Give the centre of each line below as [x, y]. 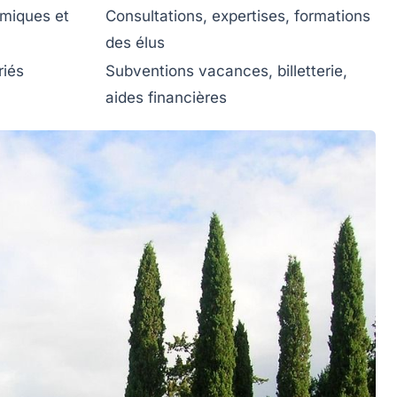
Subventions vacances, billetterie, [226, 70]
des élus [135, 42]
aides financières [166, 97]
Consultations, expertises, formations [238, 16]
